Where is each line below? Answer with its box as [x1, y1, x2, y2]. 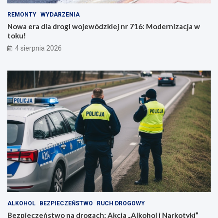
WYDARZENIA [40, 11, 80, 18]
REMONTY [7, 11, 36, 18]
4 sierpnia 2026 [15, 44, 62, 52]
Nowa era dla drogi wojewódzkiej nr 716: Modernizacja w [7, 21, 200, 31]
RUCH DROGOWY [97, 200, 145, 207]
